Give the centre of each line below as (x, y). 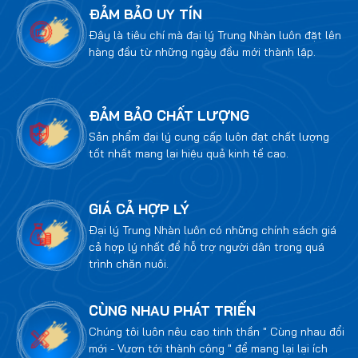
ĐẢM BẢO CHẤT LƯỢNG (169, 116)
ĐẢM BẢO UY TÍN (145, 14)
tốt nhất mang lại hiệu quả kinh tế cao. (189, 154)
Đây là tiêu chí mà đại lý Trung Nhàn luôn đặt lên (215, 36)
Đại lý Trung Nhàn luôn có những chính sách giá (213, 230)
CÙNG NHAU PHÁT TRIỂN (172, 310)
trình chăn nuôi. (129, 263)
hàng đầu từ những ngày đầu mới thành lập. (202, 52)
